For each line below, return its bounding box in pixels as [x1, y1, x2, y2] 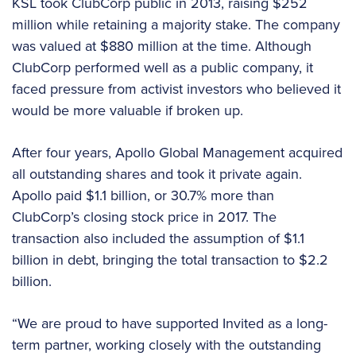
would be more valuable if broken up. [12, 100, 243, 122]
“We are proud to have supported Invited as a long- [12, 313, 327, 335]
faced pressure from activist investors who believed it [12, 79, 341, 100]
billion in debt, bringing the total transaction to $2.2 [12, 250, 328, 271]
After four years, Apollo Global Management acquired [12, 142, 342, 164]
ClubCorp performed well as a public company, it [12, 57, 313, 79]
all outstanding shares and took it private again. [12, 164, 302, 185]
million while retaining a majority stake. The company [12, 14, 340, 36]
